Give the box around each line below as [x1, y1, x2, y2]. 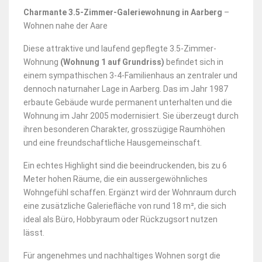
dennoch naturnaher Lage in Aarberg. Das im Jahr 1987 [23, 84, 228, 94]
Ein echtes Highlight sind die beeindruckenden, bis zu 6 [23, 160, 227, 170]
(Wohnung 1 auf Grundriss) [60, 57, 164, 67]
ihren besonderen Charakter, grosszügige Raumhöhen [23, 124, 225, 134]
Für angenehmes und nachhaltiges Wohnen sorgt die [23, 250, 220, 260]
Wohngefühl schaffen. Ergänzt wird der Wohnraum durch [23, 187, 236, 197]
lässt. [23, 227, 46, 237]
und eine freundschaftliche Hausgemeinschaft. [23, 137, 202, 147]
